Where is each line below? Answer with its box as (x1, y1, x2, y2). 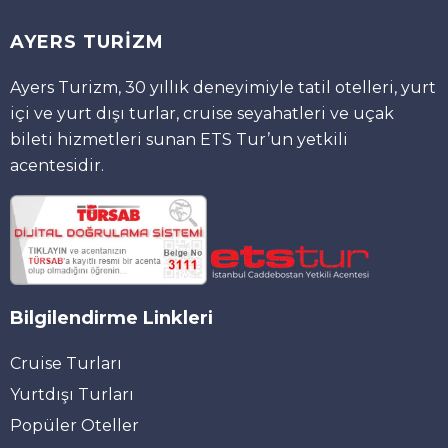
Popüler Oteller (10, 415, 139, 435)
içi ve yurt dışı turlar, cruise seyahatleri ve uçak (10, 103, 394, 123)
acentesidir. (10, 155, 104, 175)
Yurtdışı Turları (10, 384, 134, 404)
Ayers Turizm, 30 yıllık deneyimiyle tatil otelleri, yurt (10, 77, 436, 97)
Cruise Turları (10, 353, 122, 373)
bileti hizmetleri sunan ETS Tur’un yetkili (10, 129, 348, 149)
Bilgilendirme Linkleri (10, 306, 213, 329)
